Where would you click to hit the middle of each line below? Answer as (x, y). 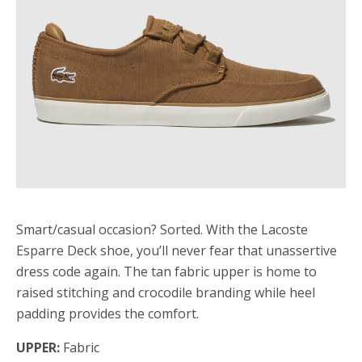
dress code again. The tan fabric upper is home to (166, 271)
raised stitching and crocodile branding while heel (166, 293)
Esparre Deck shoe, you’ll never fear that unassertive (177, 250)
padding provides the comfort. (107, 314)
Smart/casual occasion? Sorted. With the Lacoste (162, 229)
